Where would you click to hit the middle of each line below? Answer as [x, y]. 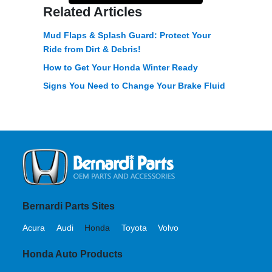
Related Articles [93, 12]
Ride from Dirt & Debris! [92, 49]
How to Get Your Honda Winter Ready [121, 67]
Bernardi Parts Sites [69, 206]
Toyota [134, 227]
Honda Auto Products [73, 254]
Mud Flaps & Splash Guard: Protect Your [127, 35]
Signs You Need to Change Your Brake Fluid [134, 86]
